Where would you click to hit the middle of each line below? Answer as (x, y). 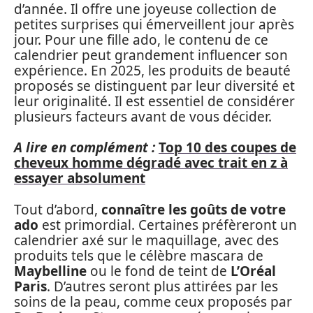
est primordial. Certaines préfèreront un (168, 225)
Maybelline (50, 271)
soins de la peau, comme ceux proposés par (153, 301)
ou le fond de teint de (159, 271)
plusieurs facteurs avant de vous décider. (143, 116)
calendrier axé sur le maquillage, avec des (146, 240)
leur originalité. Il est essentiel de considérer (154, 101)
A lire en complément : (85, 147)
